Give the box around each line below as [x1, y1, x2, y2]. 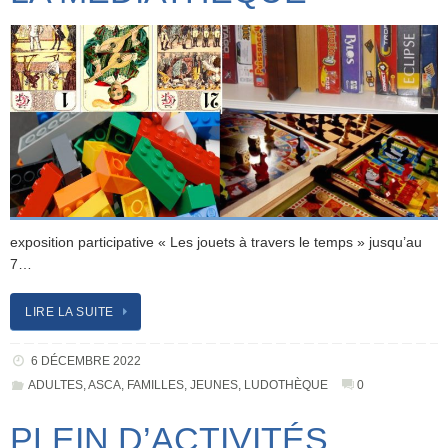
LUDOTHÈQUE [243, 377, 328, 392]
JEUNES [189, 377, 238, 392]
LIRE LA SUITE [25, 304, 114, 319]
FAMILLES [126, 377, 184, 392]
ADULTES [27, 377, 83, 392]
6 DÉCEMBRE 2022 [30, 353, 141, 368]
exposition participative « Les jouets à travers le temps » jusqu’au [10, 235, 422, 251]
